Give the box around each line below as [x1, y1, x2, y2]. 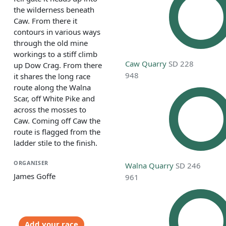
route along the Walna [14, 82, 91, 92]
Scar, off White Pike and [14, 93, 95, 103]
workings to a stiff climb [14, 48, 97, 59]
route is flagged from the [14, 126, 100, 137]
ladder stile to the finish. [14, 137, 97, 148]
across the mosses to [14, 104, 86, 115]
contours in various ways [14, 26, 100, 37]
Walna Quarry [125, 160, 174, 171]
